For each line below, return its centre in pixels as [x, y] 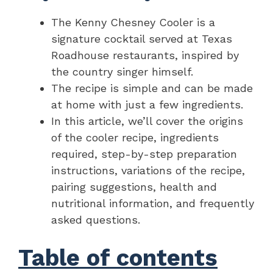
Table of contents [118, 258]
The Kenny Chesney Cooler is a [133, 23]
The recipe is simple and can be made [152, 88]
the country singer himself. [122, 72]
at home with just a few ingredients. [147, 105]
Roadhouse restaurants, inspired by [145, 55]
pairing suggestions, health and [134, 187]
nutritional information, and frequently [153, 204]
